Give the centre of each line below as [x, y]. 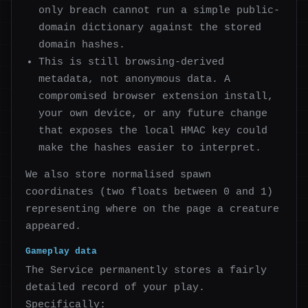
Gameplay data [61, 252]
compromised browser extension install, [156, 96]
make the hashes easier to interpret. [150, 147]
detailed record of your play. [115, 288]
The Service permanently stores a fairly [146, 271]
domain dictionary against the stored [150, 27]
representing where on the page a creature [152, 209]
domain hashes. [82, 44]
